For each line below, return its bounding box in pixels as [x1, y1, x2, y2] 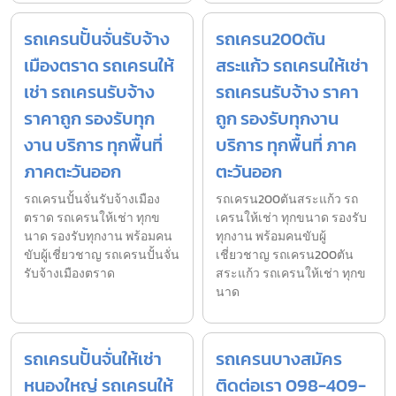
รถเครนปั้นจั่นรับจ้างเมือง [24, 190, 160, 209]
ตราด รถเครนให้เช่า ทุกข [24, 209, 160, 228]
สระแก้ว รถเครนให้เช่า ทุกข [216, 264, 366, 284]
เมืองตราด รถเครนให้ [24, 52, 174, 80]
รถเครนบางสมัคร [216, 346, 342, 373]
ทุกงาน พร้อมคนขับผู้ [216, 227, 326, 247]
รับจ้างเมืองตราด [24, 264, 115, 284]
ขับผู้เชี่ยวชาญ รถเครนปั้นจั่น [24, 246, 179, 265]
